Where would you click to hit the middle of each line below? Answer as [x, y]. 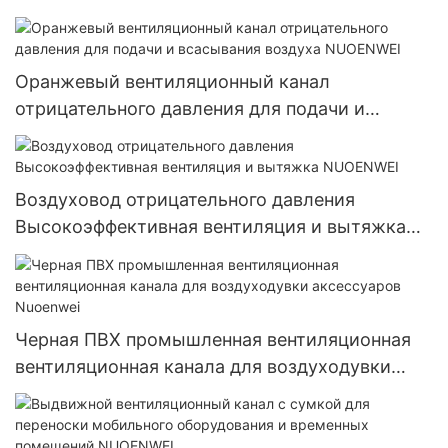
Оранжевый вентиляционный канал [172, 81]
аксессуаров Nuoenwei [116, 393]
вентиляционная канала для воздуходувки [203, 366]
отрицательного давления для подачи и [190, 108]
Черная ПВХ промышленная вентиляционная [213, 339]
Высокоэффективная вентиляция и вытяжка [210, 227]
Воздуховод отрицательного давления [185, 200]
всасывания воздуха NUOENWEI [157, 135]
